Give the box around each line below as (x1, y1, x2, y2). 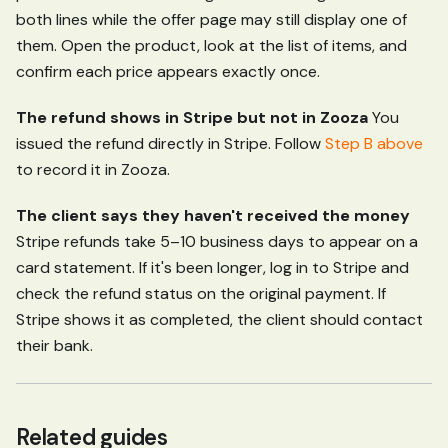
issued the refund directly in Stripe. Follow (16, 132, 325, 154)
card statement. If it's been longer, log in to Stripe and (16, 256, 409, 278)
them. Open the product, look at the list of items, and (16, 34, 407, 56)
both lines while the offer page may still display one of (16, 8, 407, 30)
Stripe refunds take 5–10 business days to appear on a (16, 230, 418, 252)
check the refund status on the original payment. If (16, 282, 386, 304)
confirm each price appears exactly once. (16, 60, 320, 82)
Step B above (325, 132, 423, 154)
